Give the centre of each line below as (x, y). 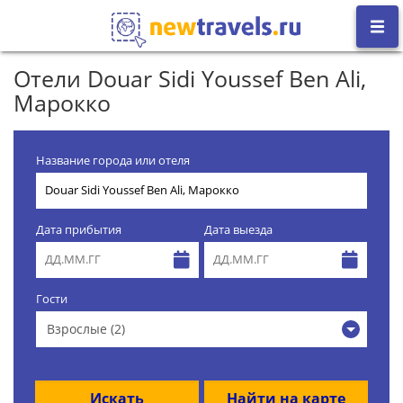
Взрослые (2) (86, 328)
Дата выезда (238, 229)
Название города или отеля (113, 160)
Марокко (62, 102)
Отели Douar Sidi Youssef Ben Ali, (190, 78)
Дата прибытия (79, 229)
